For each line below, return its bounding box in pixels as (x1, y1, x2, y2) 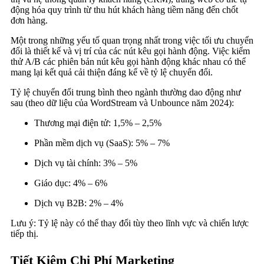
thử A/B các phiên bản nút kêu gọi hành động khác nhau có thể (11, 57, 246, 67)
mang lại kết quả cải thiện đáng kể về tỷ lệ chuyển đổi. (11, 67, 213, 78)
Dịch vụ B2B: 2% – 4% (34, 198, 123, 209)
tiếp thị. (11, 229, 38, 239)
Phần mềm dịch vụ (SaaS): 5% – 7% (34, 138, 170, 148)
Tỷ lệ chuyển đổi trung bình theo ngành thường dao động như (11, 87, 241, 98)
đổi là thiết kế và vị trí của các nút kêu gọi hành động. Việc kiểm (11, 46, 250, 57)
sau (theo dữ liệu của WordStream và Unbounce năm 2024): (11, 98, 234, 108)
